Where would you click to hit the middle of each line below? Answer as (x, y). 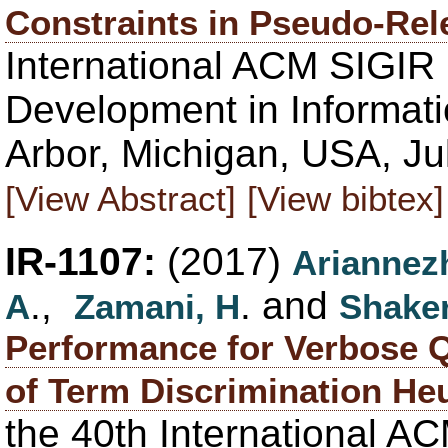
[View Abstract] (120, 198)
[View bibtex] (345, 198)
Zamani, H (157, 306)
